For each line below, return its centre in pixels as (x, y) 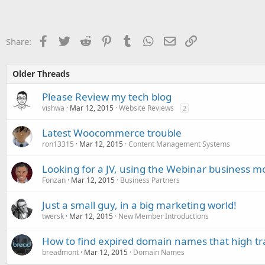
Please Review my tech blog (107, 96)
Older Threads (41, 73)
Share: (19, 41)
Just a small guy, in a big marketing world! (139, 205)
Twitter (84, 40)
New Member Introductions (164, 216)
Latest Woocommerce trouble (112, 132)
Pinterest (130, 40)
